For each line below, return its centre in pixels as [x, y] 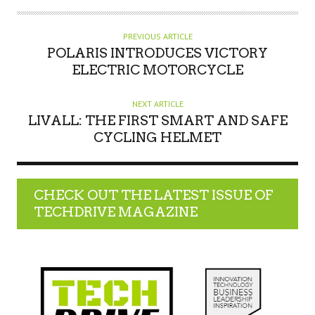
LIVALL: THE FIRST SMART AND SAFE [157, 121]
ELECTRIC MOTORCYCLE [157, 70]
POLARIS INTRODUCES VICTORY [157, 53]
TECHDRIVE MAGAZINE [116, 212]
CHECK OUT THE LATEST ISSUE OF [154, 195]
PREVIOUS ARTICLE [157, 37]
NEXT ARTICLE [157, 104]
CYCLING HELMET [157, 138]
